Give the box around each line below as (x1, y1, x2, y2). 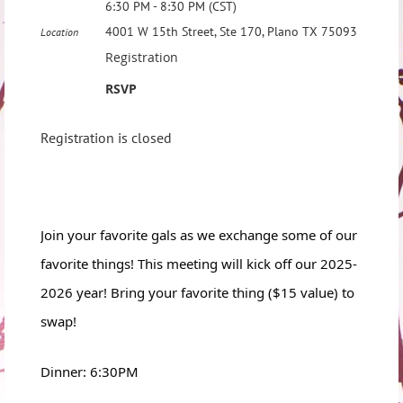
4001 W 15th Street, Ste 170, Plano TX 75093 (105, 23, 357, 40)
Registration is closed (40, 129, 172, 148)
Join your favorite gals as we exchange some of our (40, 226, 357, 245)
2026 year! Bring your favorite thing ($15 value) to (40, 283, 354, 302)
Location (40, 25, 78, 40)
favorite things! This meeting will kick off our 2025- (40, 255, 357, 273)
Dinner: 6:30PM (40, 363, 139, 381)
